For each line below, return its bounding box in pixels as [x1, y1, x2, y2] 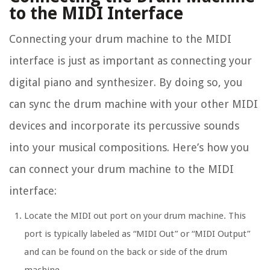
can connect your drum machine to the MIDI [9, 163, 234, 176]
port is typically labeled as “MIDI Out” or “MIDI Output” [24, 228, 250, 240]
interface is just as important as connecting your [9, 54, 252, 67]
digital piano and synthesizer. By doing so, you [9, 76, 242, 89]
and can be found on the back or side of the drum [24, 246, 227, 258]
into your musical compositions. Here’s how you [9, 141, 249, 154]
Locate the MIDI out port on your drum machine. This [24, 210, 246, 222]
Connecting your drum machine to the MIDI [9, 33, 231, 46]
